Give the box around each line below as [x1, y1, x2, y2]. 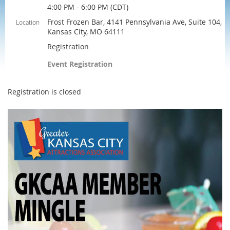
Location [16, 18, 40, 26]
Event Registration [47, 59, 112, 69]
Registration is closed [8, 87, 81, 97]
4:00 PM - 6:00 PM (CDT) [47, 2, 128, 12]
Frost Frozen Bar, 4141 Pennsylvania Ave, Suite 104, [47, 17, 222, 27]
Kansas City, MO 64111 [47, 27, 125, 36]
